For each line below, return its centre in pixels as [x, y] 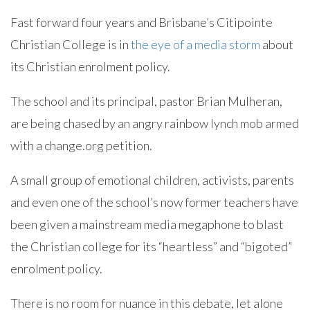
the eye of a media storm [195, 44]
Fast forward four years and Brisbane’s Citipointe [142, 22]
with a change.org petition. [81, 145]
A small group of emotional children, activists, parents [152, 180]
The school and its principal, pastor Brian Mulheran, [146, 101]
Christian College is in [71, 44]
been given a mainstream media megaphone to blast [147, 224]
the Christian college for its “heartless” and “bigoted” [151, 246]
